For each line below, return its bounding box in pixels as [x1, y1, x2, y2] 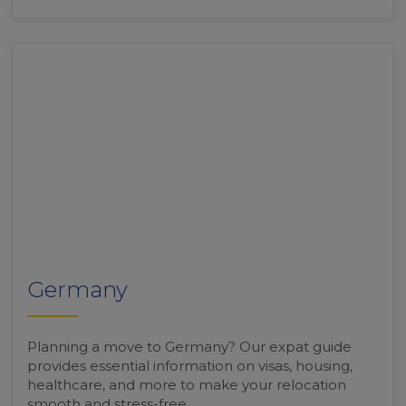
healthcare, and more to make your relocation [27, 376, 346, 394]
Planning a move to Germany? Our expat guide [27, 338, 352, 356]
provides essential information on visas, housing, [27, 357, 353, 375]
